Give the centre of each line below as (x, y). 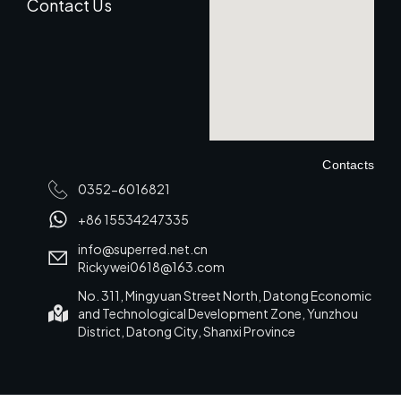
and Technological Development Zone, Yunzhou (218, 313)
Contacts (348, 164)
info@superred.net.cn (142, 248)
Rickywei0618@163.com (151, 266)
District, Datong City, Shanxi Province (186, 331)
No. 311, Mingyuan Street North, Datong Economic (224, 295)
